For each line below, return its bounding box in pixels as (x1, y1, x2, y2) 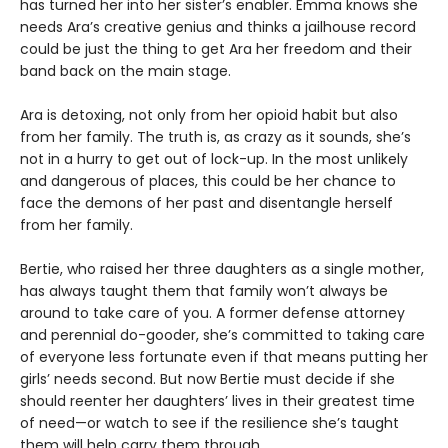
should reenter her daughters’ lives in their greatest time (20, 391, 415, 412)
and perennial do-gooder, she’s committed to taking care (20, 325, 425, 346)
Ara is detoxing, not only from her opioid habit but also (20, 105, 398, 126)
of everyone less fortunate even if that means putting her (20, 347, 428, 368)
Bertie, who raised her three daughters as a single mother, (20, 259, 424, 280)
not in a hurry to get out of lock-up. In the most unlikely (20, 149, 408, 170)
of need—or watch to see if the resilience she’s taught (20, 413, 399, 434)
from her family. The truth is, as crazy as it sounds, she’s (20, 127, 411, 148)
